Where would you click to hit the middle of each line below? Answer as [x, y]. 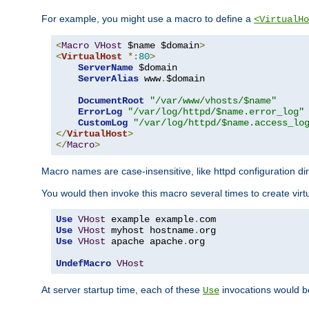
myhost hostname [150, 230]
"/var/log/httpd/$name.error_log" [216, 111]
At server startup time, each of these [122, 289]
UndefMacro [83, 263]
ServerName [106, 67]
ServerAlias [108, 78]
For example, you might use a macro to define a [148, 18]
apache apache [144, 241]
